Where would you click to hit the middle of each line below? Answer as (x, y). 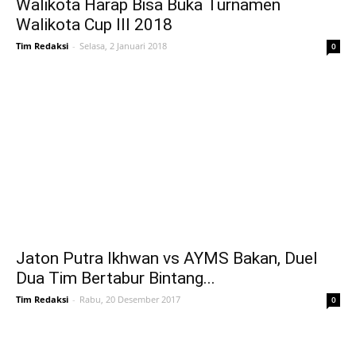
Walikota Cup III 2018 (94, 25)
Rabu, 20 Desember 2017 (130, 299)
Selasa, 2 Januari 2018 (123, 46)
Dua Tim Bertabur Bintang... (116, 278)
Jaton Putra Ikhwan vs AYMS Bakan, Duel (167, 258)
